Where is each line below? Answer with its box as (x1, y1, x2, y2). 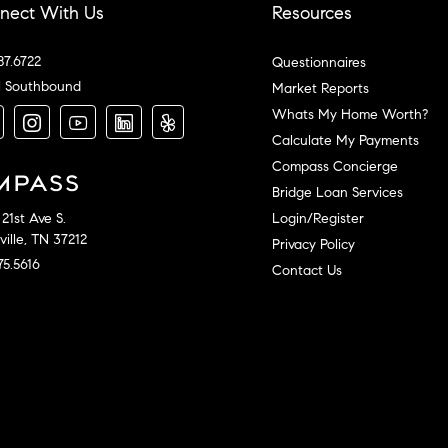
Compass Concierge (272, 157, 398, 175)
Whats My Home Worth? (272, 105, 428, 123)
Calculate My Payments (272, 131, 419, 149)
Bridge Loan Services (272, 183, 403, 201)
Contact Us (272, 261, 342, 279)
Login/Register (272, 209, 364, 227)
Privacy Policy (272, 235, 355, 253)
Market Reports (272, 79, 369, 97)
